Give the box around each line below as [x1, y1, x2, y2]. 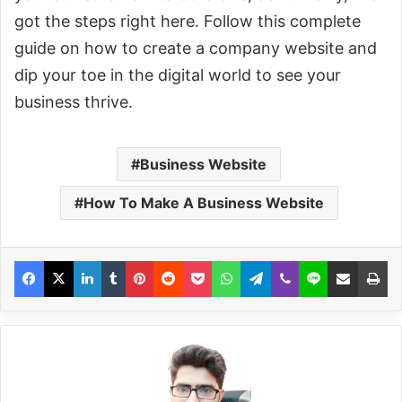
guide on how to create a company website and [14, 39, 377, 58]
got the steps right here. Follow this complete [14, 12, 361, 31]
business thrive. [14, 92, 133, 112]
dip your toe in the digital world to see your [14, 66, 341, 85]
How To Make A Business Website [83, 194, 324, 213]
